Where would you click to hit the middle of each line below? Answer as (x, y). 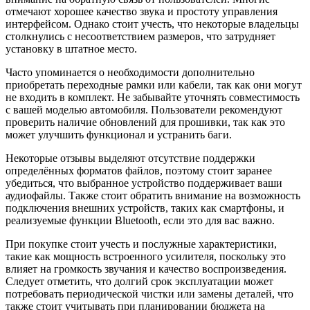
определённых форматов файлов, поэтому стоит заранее (139, 171)
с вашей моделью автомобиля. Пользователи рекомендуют (144, 110)
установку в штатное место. (71, 49)
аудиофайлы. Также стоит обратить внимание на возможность (153, 196)
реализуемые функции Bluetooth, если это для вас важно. (140, 221)
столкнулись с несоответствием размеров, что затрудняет (140, 37)
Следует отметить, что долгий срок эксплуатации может (139, 282)
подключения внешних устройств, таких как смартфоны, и (145, 208)
